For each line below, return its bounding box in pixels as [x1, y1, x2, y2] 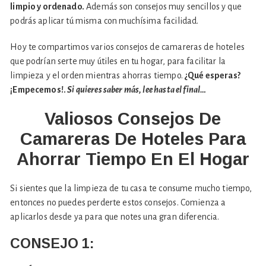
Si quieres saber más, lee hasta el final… [67, 85, 207, 95]
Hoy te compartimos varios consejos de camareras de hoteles [10, 42, 245, 52]
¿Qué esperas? [184, 71, 240, 81]
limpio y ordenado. [10, 2, 84, 12]
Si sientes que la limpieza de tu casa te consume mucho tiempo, [10, 183, 252, 194]
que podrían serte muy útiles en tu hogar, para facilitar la [10, 56, 226, 66]
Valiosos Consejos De [45, 109, 221, 129]
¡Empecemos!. [10, 85, 68, 95]
